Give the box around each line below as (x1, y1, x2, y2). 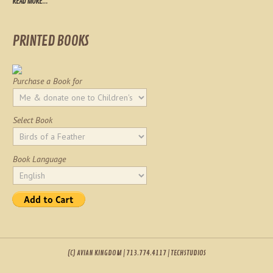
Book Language (13, 154, 66, 165)
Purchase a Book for (13, 76, 82, 87)
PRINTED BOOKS (12, 32, 89, 50)
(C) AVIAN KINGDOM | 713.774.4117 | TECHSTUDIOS (67, 249, 206, 258)
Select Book (13, 115, 52, 126)
